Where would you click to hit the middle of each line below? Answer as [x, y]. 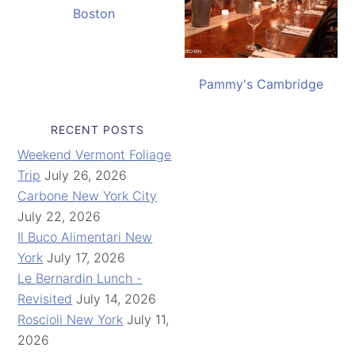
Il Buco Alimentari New [85, 237]
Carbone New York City [88, 195]
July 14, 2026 [116, 298]
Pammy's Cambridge [261, 84]
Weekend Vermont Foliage [95, 154]
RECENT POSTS [98, 129]
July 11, [148, 319]
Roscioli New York [71, 319]
